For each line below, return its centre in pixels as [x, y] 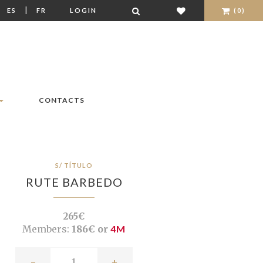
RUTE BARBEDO [74, 182]
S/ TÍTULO [74, 166]
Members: [46, 229]
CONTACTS [62, 100]
